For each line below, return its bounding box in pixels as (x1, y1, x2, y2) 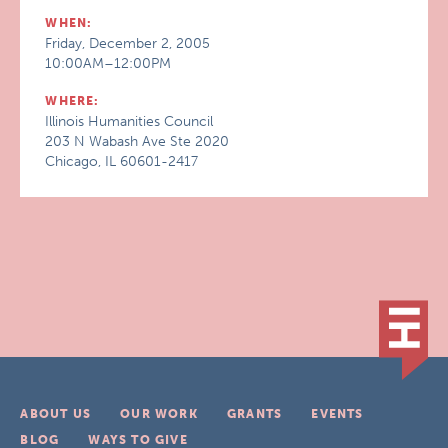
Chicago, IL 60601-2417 (45, 153, 199, 170)
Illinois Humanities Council (45, 113, 214, 130)
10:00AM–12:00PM (45, 55, 172, 72)
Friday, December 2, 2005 (45, 35, 211, 52)
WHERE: (45, 94, 100, 108)
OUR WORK (120, 407, 198, 421)
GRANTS (226, 407, 283, 421)
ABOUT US (20, 407, 91, 421)
